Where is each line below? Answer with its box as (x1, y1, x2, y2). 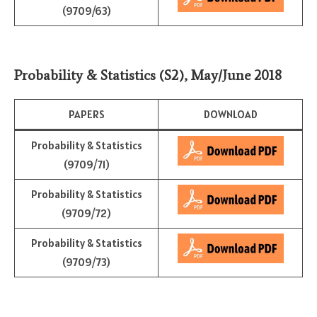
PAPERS (68, 107, 105, 121)
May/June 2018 (191, 66, 282, 83)
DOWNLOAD (203, 107, 258, 121)
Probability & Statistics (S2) (14, 66, 184, 83)
